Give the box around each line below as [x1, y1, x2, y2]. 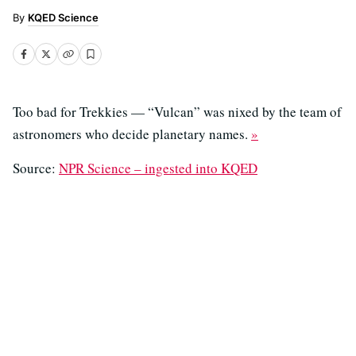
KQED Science [28, 11, 99, 24]
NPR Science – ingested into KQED [59, 159, 257, 177]
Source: [13, 159, 59, 177]
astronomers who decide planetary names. [13, 125, 251, 143]
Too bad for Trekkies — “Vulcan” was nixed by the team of [13, 103, 342, 121]
